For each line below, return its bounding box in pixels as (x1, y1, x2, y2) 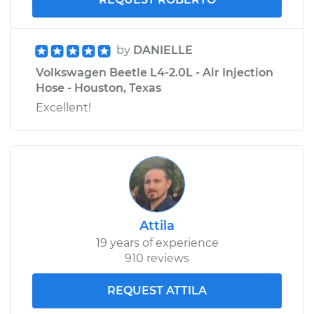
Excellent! (36, 100, 91, 114)
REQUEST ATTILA (107, 283, 207, 297)
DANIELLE (133, 43, 193, 57)
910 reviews (125, 251, 189, 265)
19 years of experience (95, 235, 219, 250)
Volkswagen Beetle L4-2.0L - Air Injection (36, 65, 273, 79)
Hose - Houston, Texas (36, 81, 161, 95)
